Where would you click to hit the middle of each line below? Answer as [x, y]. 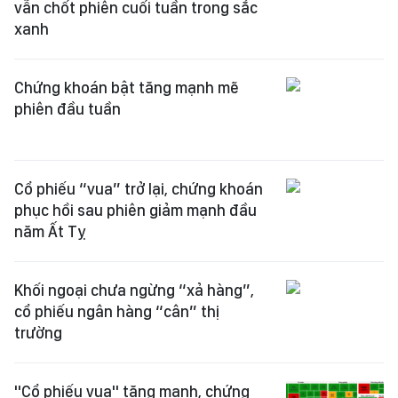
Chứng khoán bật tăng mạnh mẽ [127, 88]
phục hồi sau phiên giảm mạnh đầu [135, 210]
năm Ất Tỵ [50, 231]
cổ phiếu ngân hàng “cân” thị [117, 311]
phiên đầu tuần [68, 109]
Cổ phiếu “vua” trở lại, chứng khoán [139, 189]
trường [38, 333]
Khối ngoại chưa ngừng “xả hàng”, [134, 290]
